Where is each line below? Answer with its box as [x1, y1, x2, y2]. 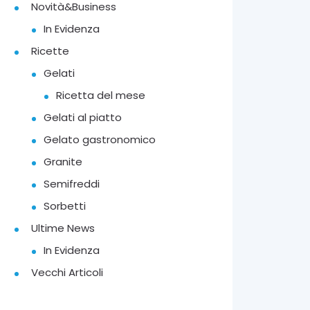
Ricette [31, 44, 70, 59]
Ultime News [31, 221, 95, 236]
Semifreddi [44, 176, 100, 192]
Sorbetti [44, 199, 86, 214]
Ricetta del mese [56, 88, 146, 103]
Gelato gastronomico [44, 132, 156, 147]
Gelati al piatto [44, 110, 122, 125]
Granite [44, 154, 83, 170]
